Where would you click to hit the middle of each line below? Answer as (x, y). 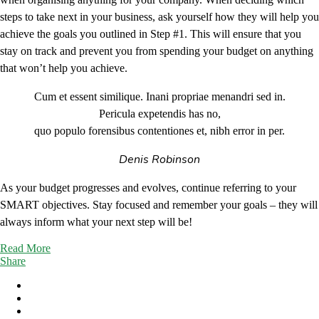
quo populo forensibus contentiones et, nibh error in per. (159, 130)
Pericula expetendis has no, (159, 113)
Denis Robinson (159, 159)
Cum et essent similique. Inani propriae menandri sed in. (159, 96)
